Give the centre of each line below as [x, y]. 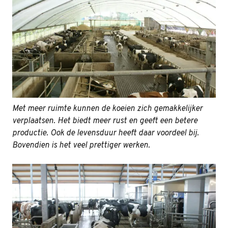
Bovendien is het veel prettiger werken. [81, 145]
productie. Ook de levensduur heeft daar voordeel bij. [106, 133]
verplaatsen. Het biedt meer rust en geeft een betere [105, 121]
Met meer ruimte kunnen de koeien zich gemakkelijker [107, 109]
